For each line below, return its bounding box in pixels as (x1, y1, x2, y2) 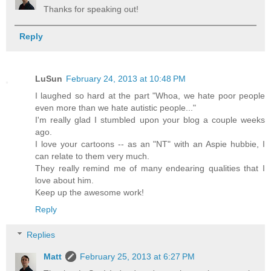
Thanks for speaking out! (44, 4, 139, 15)
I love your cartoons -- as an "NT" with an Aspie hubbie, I (35, 139, 265, 149)
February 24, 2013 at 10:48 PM (66, 74, 186, 84)
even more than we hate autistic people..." (35, 103, 196, 113)
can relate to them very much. (35, 151, 149, 162)
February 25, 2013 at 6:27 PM (80, 251, 195, 261)
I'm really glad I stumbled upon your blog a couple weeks (35, 115, 265, 125)
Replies (27, 229, 56, 240)
